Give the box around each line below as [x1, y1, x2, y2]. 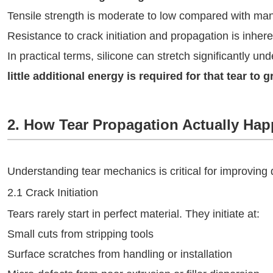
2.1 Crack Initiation [7, 186, 98, 199]
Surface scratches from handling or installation [7, 248, 232, 260]
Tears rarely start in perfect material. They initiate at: [7, 208, 260, 220]
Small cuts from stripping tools [7, 228, 154, 240]
